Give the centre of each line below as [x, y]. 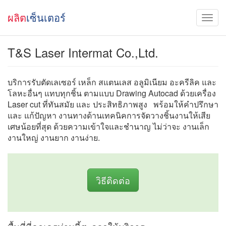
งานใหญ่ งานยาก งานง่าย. [54, 137]
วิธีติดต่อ [113, 180]
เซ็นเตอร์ [46, 17]
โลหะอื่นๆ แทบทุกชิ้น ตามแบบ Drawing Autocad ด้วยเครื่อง [112, 93]
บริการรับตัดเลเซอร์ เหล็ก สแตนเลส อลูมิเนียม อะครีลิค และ [112, 82]
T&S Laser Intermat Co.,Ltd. [83, 52]
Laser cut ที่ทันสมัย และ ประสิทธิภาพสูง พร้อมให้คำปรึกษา [113, 104]
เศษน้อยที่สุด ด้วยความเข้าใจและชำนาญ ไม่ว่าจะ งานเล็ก [108, 126]
